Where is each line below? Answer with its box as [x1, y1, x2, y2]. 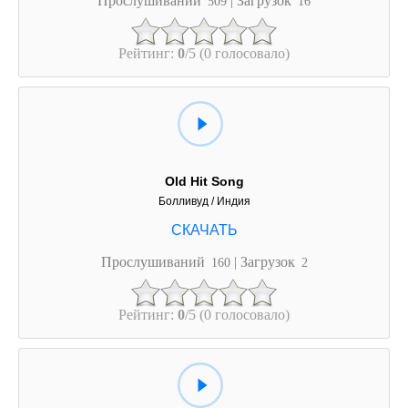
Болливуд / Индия [158, 194, 250, 208]
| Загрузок [233, 254, 299, 270]
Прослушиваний [100, 254, 209, 270]
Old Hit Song [164, 173, 244, 189]
